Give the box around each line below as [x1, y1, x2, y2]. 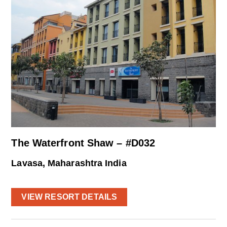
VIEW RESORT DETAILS [21, 193, 118, 202]
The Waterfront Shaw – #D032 [11, 137, 156, 148]
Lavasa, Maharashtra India [11, 158, 127, 168]
